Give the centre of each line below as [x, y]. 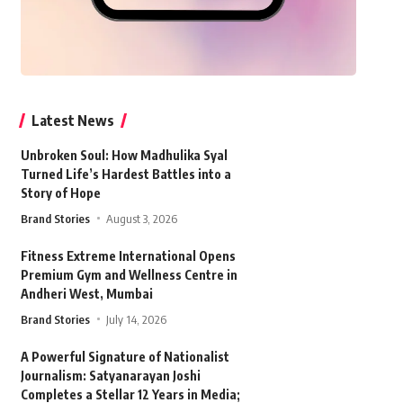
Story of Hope [60, 193]
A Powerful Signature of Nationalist [125, 356]
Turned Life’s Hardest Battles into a [125, 174]
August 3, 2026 [142, 218]
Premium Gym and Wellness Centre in [129, 274]
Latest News [72, 120]
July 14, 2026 [137, 319]
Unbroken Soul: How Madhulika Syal [124, 155]
